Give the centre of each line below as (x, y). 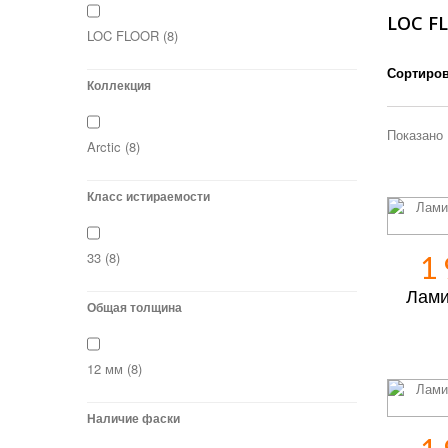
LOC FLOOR (125, 35)
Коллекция (119, 85)
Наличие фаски (133, 418)
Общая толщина (134, 307)
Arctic (106, 146)
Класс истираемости (148, 196)
